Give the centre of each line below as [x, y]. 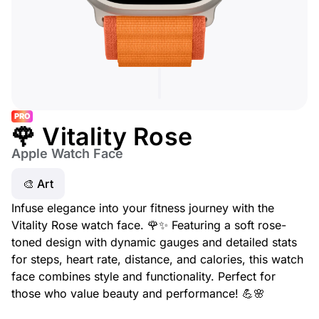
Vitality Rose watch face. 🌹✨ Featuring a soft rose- [149, 225]
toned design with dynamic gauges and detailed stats [154, 242]
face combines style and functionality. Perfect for [143, 276]
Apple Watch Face [67, 153]
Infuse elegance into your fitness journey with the [143, 208]
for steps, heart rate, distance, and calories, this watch [157, 259]
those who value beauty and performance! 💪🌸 [138, 293]
